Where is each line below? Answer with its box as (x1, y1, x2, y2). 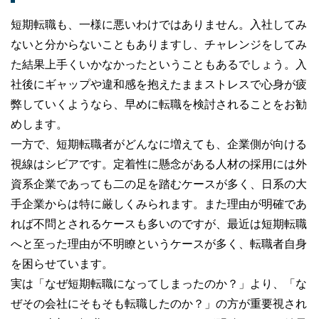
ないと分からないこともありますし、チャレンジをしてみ (11, 35, 307, 52)
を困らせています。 (11, 254, 113, 271)
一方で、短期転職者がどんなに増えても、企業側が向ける (11, 135, 307, 152)
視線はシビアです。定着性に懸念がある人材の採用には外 (11, 155, 307, 172)
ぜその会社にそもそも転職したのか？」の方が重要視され (11, 294, 307, 311)
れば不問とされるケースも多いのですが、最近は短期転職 (11, 214, 307, 231)
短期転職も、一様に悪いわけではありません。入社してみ (11, 15, 307, 32)
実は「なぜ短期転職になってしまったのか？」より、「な (11, 274, 307, 291)
